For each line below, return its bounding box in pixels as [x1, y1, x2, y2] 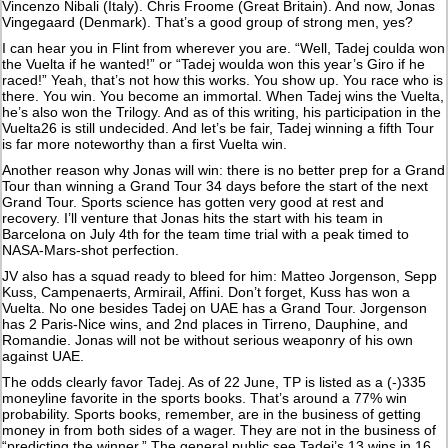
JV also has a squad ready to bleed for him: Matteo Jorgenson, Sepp [2, 267, 438, 284]
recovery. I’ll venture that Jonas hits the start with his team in [2, 209, 384, 226]
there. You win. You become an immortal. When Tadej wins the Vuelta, [2, 87, 445, 104]
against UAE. [2, 347, 85, 364]
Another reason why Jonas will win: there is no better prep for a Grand [2, 161, 446, 178]
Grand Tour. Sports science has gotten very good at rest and [2, 193, 385, 210]
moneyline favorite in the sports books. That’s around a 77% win [2, 389, 408, 406]
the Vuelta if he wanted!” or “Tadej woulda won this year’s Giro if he [2, 55, 426, 72]
